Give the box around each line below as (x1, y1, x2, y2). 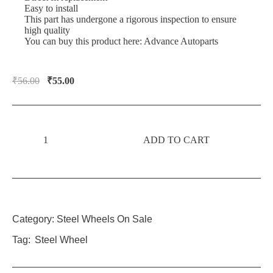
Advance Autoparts (144, 35, 218, 46)
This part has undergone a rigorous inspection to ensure (24, 13, 236, 24)
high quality (24, 24, 70, 35)
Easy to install (24, 2, 78, 13)
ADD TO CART (143, 135, 210, 146)
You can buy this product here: (24, 35, 144, 46)
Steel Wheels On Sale (57, 213, 152, 224)
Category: (12, 213, 54, 224)
